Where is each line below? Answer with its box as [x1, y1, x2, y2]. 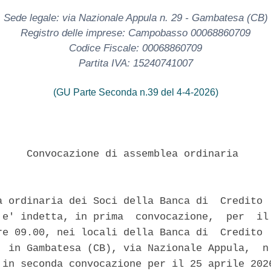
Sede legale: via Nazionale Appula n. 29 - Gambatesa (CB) [3, 11, 268, 24]
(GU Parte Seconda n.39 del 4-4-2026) [53, 87, 218, 97]
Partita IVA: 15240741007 [78, 57, 193, 69]
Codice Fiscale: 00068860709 [69, 42, 202, 54]
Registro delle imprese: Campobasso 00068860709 [21, 27, 250, 39]
